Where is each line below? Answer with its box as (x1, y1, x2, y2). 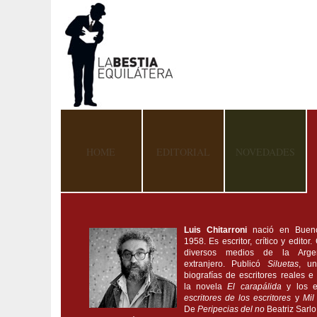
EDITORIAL (156, 145, 210, 158)
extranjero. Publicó (183, 259, 267, 269)
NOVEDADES (235, 145, 295, 158)
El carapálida (227, 282, 287, 292)
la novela (183, 282, 228, 292)
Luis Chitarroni (183, 225, 253, 235)
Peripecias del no (197, 304, 267, 314)
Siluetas (267, 259, 299, 269)
